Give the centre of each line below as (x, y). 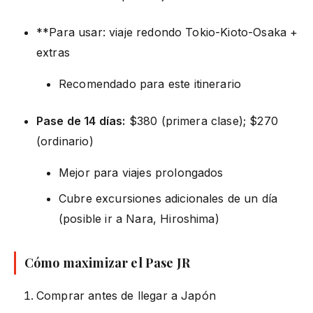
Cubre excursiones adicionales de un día (168, 198)
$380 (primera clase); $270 (202, 121)
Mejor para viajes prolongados (141, 172)
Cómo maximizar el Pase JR (107, 262)
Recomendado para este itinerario (150, 83)
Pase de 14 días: (81, 121)
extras (53, 52)
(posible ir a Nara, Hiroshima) (139, 218)
